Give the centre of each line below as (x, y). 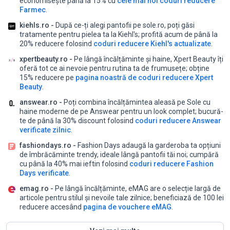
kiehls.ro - (37, 25)
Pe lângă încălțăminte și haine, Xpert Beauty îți (148, 59)
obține (199, 68)
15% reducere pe (47, 77)
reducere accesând (51, 207)
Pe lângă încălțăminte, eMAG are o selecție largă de (137, 188)
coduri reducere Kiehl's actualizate (152, 43)
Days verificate (44, 173)
